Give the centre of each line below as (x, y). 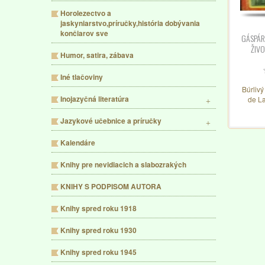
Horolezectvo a (86, 13)
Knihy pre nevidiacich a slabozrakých (123, 164)
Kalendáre (78, 143)
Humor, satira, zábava (97, 55)
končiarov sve (84, 33)
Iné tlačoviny (82, 77)
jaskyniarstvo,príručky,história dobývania (130, 23)
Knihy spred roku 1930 (98, 230)
